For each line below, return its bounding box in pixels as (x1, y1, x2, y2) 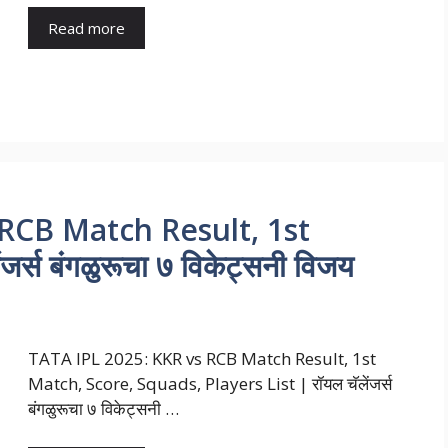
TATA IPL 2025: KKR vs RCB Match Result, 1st (28, 347, 376, 371)
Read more (48, 17, 125, 38)
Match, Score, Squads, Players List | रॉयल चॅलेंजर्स (28, 372, 392, 396)
